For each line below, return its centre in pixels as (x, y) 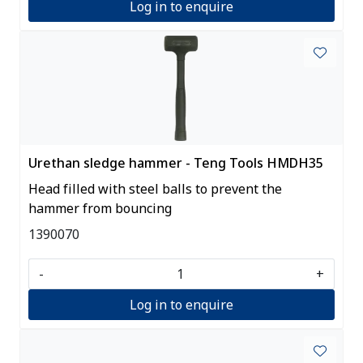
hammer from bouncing (100, 208)
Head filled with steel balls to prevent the (155, 188)
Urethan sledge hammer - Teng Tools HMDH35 (176, 162)
